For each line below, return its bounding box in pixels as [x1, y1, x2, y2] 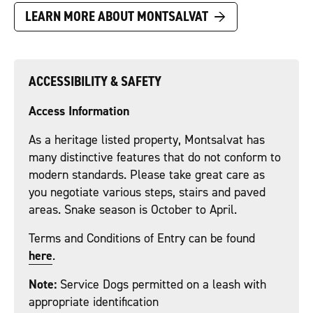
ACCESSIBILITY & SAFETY [29, 72, 161, 90]
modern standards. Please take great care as [29, 166, 265, 183]
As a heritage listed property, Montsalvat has [29, 131, 265, 148]
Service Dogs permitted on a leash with [57, 276, 266, 293]
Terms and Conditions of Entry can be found [29, 230, 255, 247]
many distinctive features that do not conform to [29, 149, 281, 166]
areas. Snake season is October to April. [29, 201, 237, 218]
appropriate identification [29, 293, 159, 310]
